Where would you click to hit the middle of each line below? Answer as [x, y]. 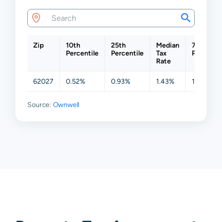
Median [168, 45]
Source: [40, 104]
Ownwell [66, 104]
